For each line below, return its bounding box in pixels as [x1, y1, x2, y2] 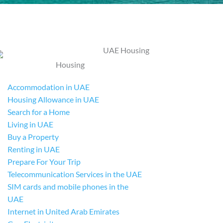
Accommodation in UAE [7, 82, 90, 92]
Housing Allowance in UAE [7, 95, 99, 104]
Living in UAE [7, 119, 53, 129]
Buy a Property [7, 132, 59, 141]
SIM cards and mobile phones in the [7, 182, 128, 191]
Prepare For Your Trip [7, 157, 81, 166]
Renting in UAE [7, 144, 60, 154]
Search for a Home [7, 107, 70, 116]
